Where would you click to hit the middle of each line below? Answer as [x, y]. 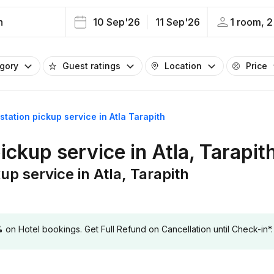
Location [183, 66]
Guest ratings [91, 66]
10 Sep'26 [116, 22]
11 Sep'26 [177, 22]
